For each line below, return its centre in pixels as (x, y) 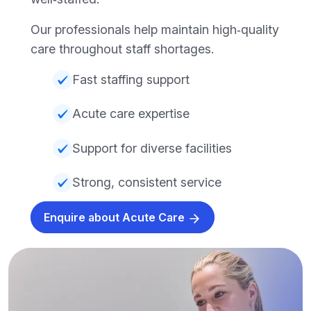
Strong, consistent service (147, 183)
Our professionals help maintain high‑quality (155, 29)
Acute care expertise (131, 114)
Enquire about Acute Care (116, 218)
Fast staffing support (131, 79)
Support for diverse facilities (152, 148)
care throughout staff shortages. (122, 49)
